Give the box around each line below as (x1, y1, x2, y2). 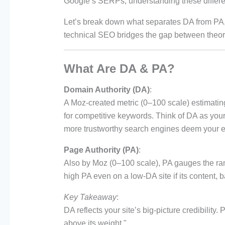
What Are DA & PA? (63, 62, 175, 76)
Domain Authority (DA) (63, 85, 150, 94)
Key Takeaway (63, 193, 117, 202)
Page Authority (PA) (63, 146, 139, 155)
